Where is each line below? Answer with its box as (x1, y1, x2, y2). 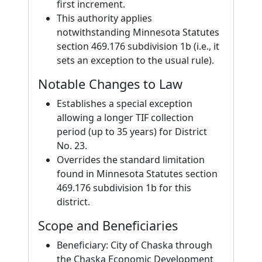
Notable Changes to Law (38, 75, 182, 92)
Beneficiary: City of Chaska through (57, 239, 212, 251)
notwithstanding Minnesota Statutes (57, 26, 219, 39)
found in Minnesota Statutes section (57, 167, 218, 180)
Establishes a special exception (57, 97, 192, 110)
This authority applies (57, 12, 152, 25)
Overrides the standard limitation (57, 153, 205, 166)
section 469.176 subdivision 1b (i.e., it (57, 40, 219, 53)
